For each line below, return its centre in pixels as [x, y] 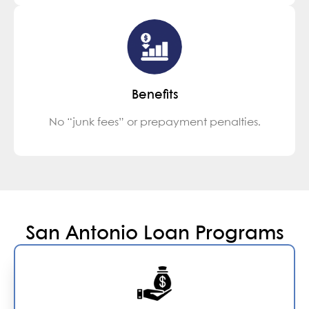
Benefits [154, 95]
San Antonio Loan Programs [154, 234]
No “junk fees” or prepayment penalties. [154, 122]
